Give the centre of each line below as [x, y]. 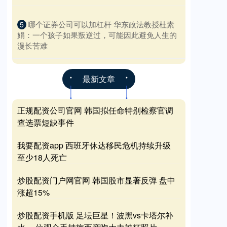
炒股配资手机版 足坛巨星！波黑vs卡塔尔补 [95, 215]
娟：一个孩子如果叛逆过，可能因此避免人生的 [97, 35]
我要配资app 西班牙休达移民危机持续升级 [94, 145]
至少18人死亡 [42, 158]
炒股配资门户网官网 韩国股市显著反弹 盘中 [96, 180]
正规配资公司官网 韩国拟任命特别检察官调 [95, 110]
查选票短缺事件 [46, 123]
